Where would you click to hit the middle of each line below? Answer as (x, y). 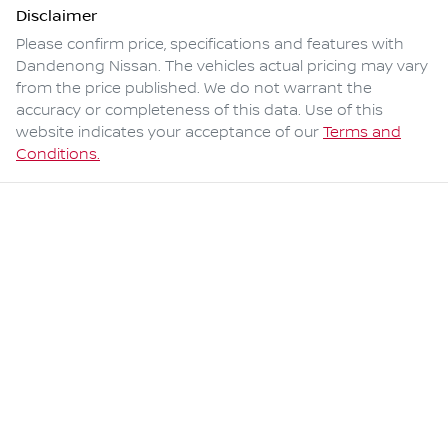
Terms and (362, 133)
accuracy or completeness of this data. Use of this (199, 111)
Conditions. (58, 155)
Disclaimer (56, 16)
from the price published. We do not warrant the (194, 89)
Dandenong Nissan (87, 67)
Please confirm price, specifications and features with (210, 45)
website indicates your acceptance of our (167, 133)
